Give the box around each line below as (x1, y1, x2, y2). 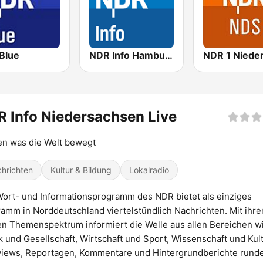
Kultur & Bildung (50, 165, 112, 176)
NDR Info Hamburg (165, 49, 173, 62)
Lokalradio (129, 165, 169, 176)
